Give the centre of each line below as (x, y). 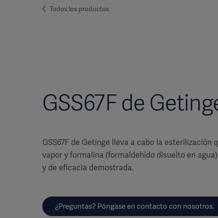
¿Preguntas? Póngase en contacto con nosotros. (135, 207)
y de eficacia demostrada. (88, 168)
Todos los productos (79, 9)
